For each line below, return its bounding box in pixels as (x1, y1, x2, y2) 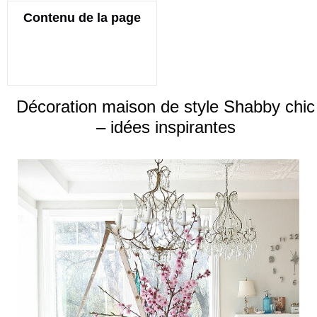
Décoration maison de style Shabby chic (16, 97, 315, 117)
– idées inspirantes (96, 117, 236, 137)
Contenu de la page (23, 10, 141, 25)
